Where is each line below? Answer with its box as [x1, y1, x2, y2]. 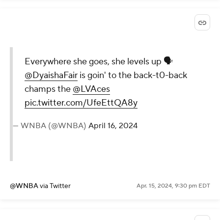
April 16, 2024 [88, 121, 137, 131]
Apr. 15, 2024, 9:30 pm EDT [137, 182, 210, 190]
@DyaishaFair [25, 70, 78, 82]
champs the [25, 83, 73, 95]
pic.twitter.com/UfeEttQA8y [25, 97, 137, 109]
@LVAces [73, 83, 110, 95]
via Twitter [40, 182, 71, 191]
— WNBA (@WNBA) [13, 121, 88, 131]
